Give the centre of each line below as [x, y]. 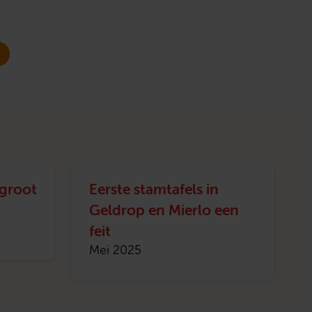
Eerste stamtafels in [154, 189]
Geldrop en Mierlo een [164, 210]
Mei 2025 [116, 250]
